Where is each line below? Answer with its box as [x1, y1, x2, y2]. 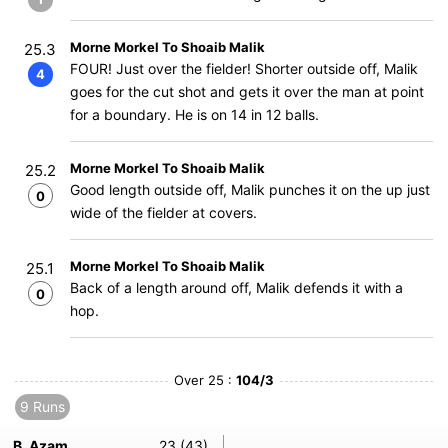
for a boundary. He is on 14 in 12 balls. [70, 106, 319, 123]
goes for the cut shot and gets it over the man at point [70, 83, 424, 100]
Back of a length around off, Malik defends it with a [70, 279, 403, 296]
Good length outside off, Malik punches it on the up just [70, 181, 430, 198]
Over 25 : [174, 372, 236, 388]
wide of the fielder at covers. [70, 204, 257, 221]
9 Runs [20, 398, 65, 415]
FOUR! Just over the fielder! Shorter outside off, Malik [70, 60, 418, 77]
